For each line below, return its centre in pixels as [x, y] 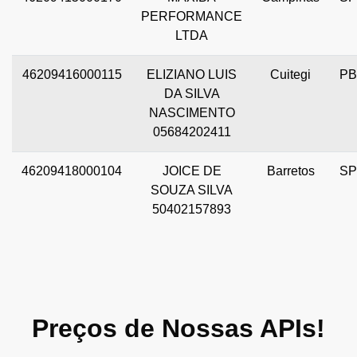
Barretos [290, 171]
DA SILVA [192, 93]
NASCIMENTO [192, 112]
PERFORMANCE [192, 16]
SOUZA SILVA [192, 190]
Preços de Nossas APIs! [178, 328]
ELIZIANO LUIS [192, 74]
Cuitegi [290, 74]
